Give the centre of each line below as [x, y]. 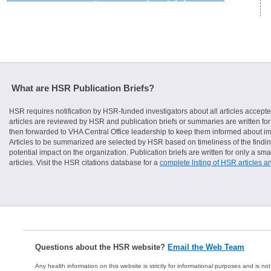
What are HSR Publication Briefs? [83, 88]
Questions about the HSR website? [102, 247]
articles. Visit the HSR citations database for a [84, 163]
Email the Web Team [206, 247]
